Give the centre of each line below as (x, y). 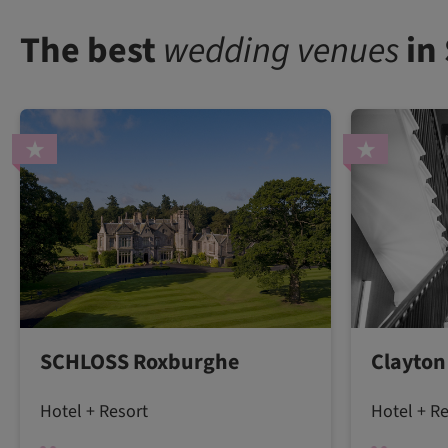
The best (91, 50)
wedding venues (281, 50)
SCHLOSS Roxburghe (139, 361)
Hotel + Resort (94, 411)
